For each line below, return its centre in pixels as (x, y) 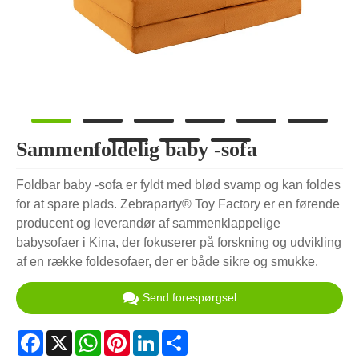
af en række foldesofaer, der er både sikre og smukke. (167, 262)
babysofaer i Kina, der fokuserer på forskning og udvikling (179, 243)
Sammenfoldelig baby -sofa (137, 149)
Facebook (72, 336)
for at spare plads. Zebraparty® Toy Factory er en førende (178, 204)
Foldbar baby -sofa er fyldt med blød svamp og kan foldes (178, 185)
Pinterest (155, 336)
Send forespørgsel (190, 298)
